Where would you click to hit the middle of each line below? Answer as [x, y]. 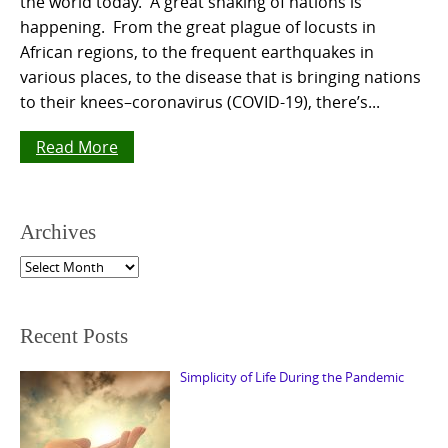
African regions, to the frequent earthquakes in [197, 51]
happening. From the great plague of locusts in [198, 26]
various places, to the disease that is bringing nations [220, 76]
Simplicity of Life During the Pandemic [291, 377]
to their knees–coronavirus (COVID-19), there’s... [200, 101]
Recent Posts [74, 336]
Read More [77, 146]
